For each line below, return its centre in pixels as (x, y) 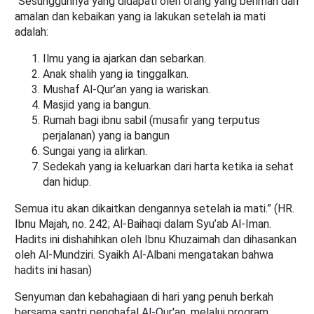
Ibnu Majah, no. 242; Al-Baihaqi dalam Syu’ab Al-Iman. (143, 224)
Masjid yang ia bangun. (97, 105)
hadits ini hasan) (53, 271)
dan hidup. (67, 182)
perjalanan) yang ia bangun (106, 136)
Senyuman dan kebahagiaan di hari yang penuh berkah (144, 297)
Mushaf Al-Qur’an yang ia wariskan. (127, 90)
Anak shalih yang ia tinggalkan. (116, 74)
